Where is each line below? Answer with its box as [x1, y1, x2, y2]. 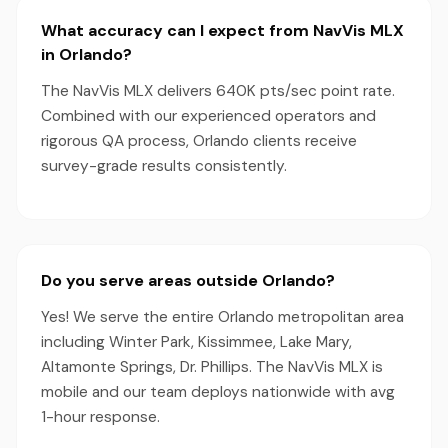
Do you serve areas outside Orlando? [41, 270, 335, 291]
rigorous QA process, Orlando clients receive [41, 131, 357, 151]
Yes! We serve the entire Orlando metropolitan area [41, 307, 404, 327]
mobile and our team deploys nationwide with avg [41, 382, 395, 402]
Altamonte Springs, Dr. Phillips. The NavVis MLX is [41, 357, 383, 377]
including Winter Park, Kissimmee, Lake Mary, [41, 332, 352, 352]
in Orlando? [41, 44, 132, 65]
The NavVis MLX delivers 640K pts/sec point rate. [41, 81, 395, 101]
